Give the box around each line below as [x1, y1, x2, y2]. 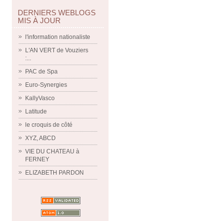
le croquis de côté [25, 121, 73, 128]
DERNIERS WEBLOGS [18, 8, 96, 17]
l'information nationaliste [25, 34, 90, 40]
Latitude [25, 108, 47, 115]
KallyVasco [25, 95, 55, 102]
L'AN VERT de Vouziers [25, 47, 88, 54]
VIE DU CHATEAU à [25, 148, 79, 155]
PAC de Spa [25, 68, 58, 75]
